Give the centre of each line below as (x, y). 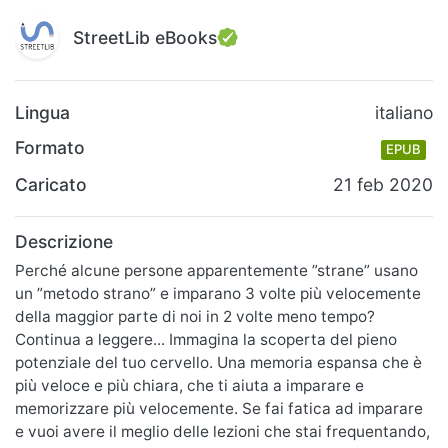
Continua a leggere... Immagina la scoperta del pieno (206, 339)
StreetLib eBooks (145, 37)
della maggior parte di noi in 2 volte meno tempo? (195, 316)
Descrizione (64, 241)
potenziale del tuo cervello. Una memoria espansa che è (218, 362)
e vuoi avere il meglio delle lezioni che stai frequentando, (222, 431)
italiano (404, 113)
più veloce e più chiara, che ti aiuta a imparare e (189, 385)
